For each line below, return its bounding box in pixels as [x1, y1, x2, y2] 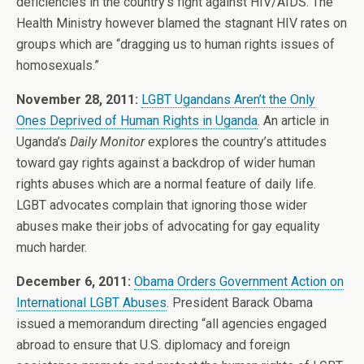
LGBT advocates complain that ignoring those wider [16, 197, 307, 213]
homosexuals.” [16, 58, 99, 73]
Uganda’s [16, 134, 70, 149]
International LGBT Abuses [16, 295, 167, 310]
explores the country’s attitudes [145, 134, 327, 149]
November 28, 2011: [16, 92, 138, 107]
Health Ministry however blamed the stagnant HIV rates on [16, 15, 347, 31]
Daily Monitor [70, 134, 145, 149]
